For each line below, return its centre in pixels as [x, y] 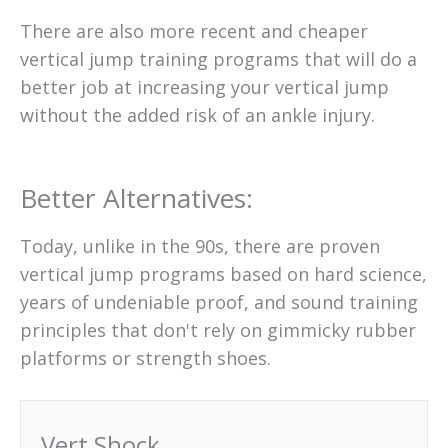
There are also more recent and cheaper [194, 30]
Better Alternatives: [136, 197]
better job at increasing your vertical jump [204, 86]
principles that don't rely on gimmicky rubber [218, 329]
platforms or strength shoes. [145, 357]
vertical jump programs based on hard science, [223, 273]
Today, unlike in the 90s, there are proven [200, 245]
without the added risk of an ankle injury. [197, 114]
